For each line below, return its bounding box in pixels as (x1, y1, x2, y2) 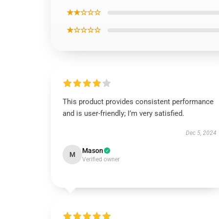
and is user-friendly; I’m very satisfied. (63, 109, 184, 118)
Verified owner (82, 156, 120, 163)
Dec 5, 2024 (185, 130, 217, 136)
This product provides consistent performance (63, 97, 214, 106)
